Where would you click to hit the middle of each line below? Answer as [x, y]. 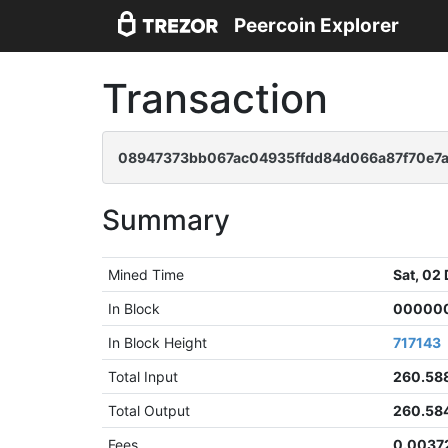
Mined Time [146, 274]
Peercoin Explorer [316, 26]
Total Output [149, 410]
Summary [166, 220]
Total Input [143, 376]
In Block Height [158, 342]
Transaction [215, 98]
